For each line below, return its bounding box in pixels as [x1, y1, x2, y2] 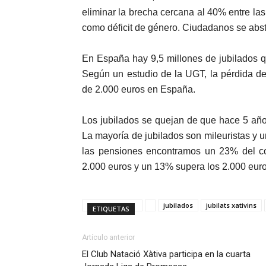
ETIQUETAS [93, 204, 129, 213]
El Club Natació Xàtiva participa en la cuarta [82, 249, 251, 259]
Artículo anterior [82, 233, 135, 242]
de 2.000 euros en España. [82, 84, 195, 94]
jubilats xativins [206, 201, 256, 210]
